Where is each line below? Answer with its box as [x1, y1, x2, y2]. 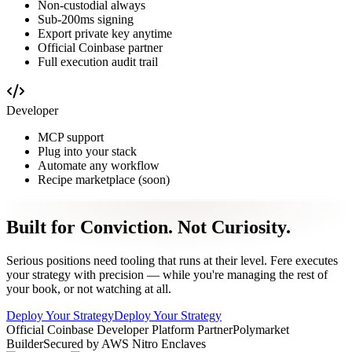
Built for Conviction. [6, 216, 173, 237]
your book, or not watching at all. [6, 281, 171, 295]
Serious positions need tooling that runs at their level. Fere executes [6, 253, 338, 267]
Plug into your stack [38, 144, 137, 158]
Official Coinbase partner [38, 40, 163, 54]
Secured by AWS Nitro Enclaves [43, 336, 206, 350]
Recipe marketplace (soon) [38, 172, 170, 186]
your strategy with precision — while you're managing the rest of [6, 267, 328, 281]
